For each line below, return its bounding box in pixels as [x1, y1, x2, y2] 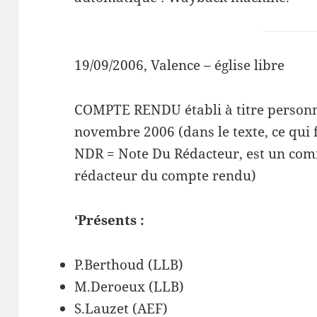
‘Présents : [74, 211, 145, 230]
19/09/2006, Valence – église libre [74, 56, 285, 75]
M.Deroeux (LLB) [74, 277, 185, 296]
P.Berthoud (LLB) [74, 255, 184, 275]
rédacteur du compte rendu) [74, 166, 257, 185]
